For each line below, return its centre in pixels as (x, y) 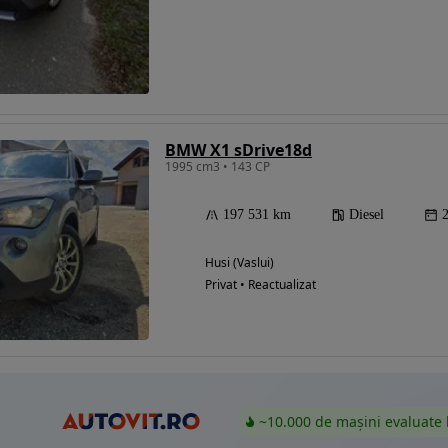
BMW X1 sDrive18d (238, 150)
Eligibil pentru (240, 91)
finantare (223, 110)
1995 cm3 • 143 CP (217, 166)
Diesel (366, 214)
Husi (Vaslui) (239, 262)
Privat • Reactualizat (260, 284)
